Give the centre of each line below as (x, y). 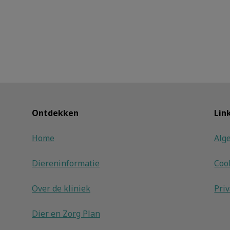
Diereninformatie (66, 164)
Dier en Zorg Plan (66, 214)
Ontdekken (55, 113)
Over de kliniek (61, 189)
